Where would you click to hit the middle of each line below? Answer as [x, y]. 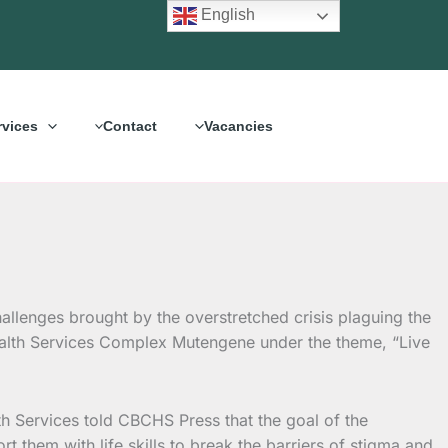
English [226, 15]
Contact [130, 125]
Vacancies [238, 125]
